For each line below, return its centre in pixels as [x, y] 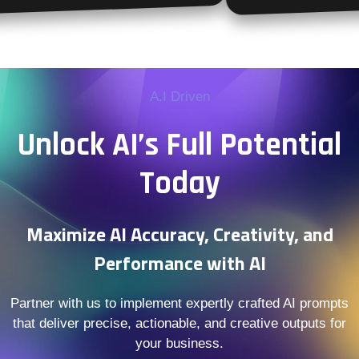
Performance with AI [179, 263]
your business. [179, 344]
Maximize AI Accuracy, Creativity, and [179, 234]
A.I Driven [179, 96]
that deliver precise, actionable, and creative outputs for [179, 324]
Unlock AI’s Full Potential [179, 146]
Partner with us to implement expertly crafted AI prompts [179, 304]
